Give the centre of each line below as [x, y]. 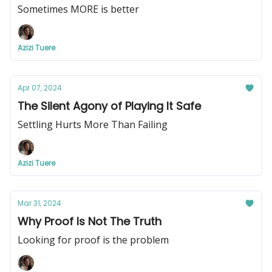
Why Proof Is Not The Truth [90, 221]
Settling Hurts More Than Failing [93, 124]
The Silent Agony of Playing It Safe [109, 106]
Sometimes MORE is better [78, 9]
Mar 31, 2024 [39, 203]
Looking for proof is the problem [93, 240]
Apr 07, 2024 [40, 88]
